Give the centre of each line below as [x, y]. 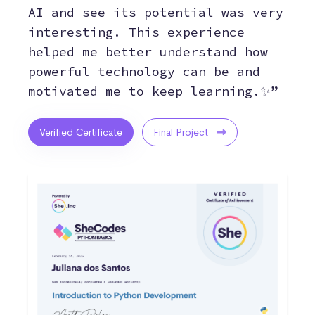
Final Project [182, 132]
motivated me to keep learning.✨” [153, 91]
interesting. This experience [136, 32]
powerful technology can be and [144, 71]
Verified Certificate [81, 132]
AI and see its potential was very [156, 12]
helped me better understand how [148, 52]
